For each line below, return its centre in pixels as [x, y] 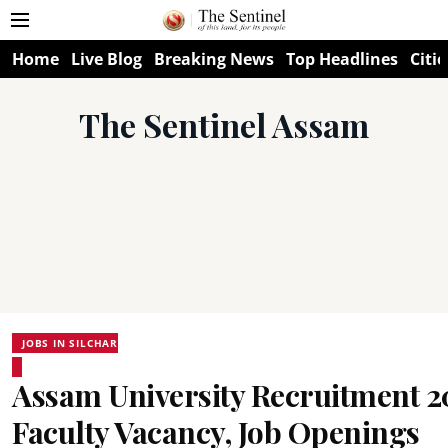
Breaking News [214, 59]
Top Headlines [342, 59]
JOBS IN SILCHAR [70, 343]
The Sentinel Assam [224, 124]
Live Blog [106, 59]
